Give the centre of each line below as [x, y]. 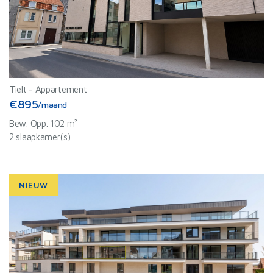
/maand [53, 104]
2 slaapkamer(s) [40, 137]
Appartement [61, 89]
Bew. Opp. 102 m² [44, 123]
